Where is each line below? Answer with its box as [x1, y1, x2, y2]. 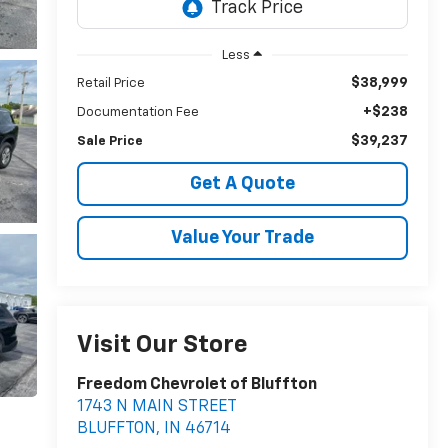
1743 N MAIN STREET [76, 399, 237, 416]
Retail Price [76, 76, 145, 90]
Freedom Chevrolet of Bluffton [76, 377, 317, 394]
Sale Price [76, 134, 143, 148]
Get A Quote [189, 174, 295, 193]
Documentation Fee [76, 105, 199, 119]
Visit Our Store [76, 333, 248, 358]
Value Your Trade [170, 228, 314, 247]
